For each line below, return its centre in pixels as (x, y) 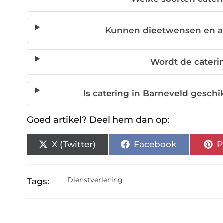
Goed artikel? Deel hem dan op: (98, 120)
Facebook (155, 144)
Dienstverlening (95, 180)
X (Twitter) (74, 144)
